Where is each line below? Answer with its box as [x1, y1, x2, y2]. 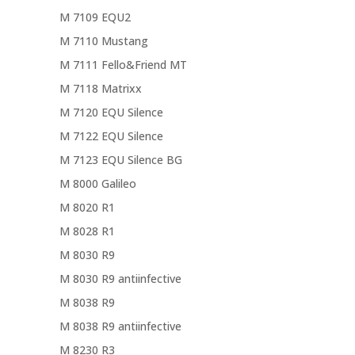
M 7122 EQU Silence [59, 128, 163, 144]
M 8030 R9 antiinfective [59, 271, 181, 287]
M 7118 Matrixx [59, 81, 142, 97]
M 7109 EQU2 [59, 10, 131, 25]
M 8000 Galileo [59, 176, 136, 192]
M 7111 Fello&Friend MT [59, 57, 187, 73]
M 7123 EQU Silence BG [59, 152, 182, 168]
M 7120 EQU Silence [59, 105, 163, 120]
